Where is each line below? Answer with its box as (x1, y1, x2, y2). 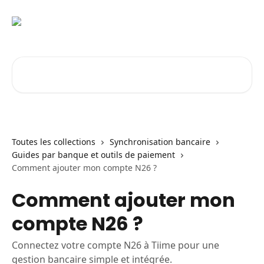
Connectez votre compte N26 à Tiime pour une (12, 239, 219, 252)
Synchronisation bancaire (110, 136, 210, 147)
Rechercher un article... (11, 57, 114, 70)
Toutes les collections (12, 136, 95, 147)
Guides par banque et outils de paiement (12, 149, 175, 160)
